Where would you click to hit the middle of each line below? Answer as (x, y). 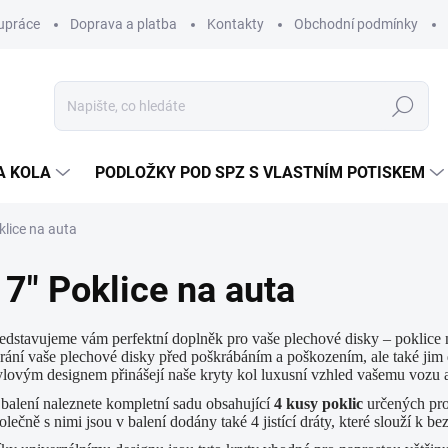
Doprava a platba (123, 24)
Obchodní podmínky (356, 24)
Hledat (403, 106)
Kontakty (235, 24)
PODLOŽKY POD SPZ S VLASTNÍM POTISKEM (260, 172)
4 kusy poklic (318, 403)
